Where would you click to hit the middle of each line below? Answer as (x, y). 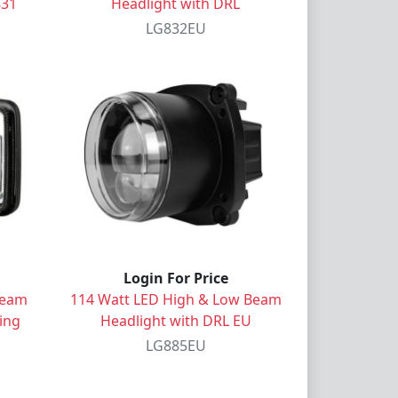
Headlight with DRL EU (175, 320)
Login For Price (175, 278)
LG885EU (175, 345)
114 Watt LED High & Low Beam (175, 299)
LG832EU (175, 28)
